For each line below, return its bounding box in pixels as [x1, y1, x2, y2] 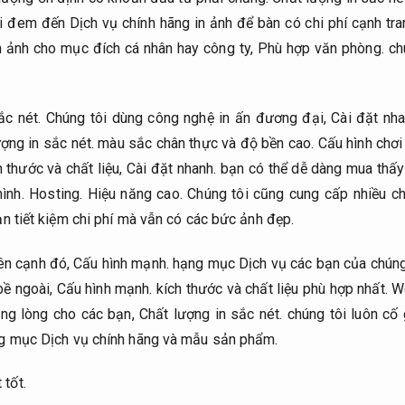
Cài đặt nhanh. [127, 159, 217, 177]
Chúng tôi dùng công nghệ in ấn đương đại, [41, 108, 332, 127]
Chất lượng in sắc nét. [139, 305, 283, 323]
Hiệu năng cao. [87, 184, 183, 202]
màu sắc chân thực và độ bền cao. [93, 134, 318, 152]
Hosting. [29, 184, 83, 202]
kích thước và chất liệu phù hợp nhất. [152, 279, 392, 297]
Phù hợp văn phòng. [257, 39, 384, 57]
